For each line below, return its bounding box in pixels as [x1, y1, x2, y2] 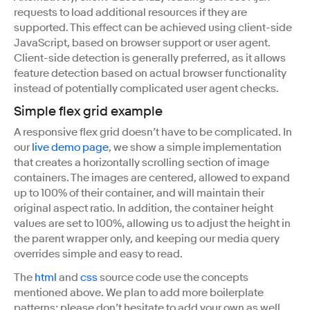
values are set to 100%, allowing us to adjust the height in [14, 216, 291, 230]
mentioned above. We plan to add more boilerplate [14, 285, 264, 300]
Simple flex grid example [14, 103, 163, 119]
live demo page [32, 140, 109, 154]
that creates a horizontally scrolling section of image [14, 155, 269, 170]
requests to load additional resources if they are [14, 5, 247, 19]
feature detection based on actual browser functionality [14, 66, 286, 80]
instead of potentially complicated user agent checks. [14, 81, 279, 95]
